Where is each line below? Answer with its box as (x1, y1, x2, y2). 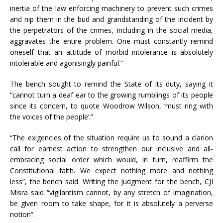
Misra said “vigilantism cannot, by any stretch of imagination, (10, 188, 213, 198)
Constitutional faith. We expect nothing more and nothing (10, 166, 213, 176)
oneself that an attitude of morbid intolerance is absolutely (10, 47, 213, 57)
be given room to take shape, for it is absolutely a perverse (10, 199, 213, 209)
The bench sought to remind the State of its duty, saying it (10, 79, 213, 89)
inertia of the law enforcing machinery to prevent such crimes (10, 3, 213, 13)
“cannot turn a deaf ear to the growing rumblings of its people (10, 90, 213, 100)
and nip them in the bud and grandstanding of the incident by (10, 14, 213, 24)
